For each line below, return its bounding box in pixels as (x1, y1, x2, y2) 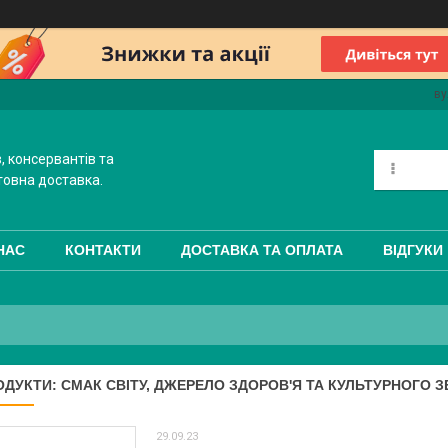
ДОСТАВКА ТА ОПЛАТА (181, 242, 343, 259)
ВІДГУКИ (383, 242, 443, 259)
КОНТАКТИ (65, 242, 141, 259)
